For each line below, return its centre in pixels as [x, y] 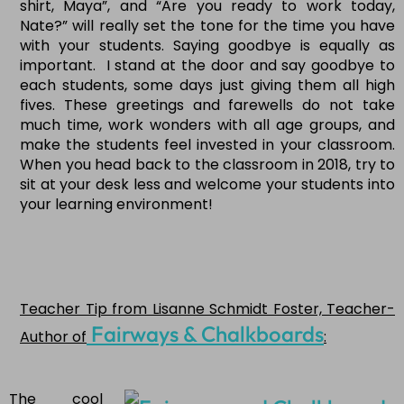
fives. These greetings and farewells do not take [207, 106]
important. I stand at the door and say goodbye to [207, 66]
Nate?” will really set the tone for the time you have [207, 26]
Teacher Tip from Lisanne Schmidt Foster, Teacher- [207, 309]
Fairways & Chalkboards [205, 334]
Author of [53, 337]
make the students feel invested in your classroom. [207, 145]
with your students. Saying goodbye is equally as [207, 46]
